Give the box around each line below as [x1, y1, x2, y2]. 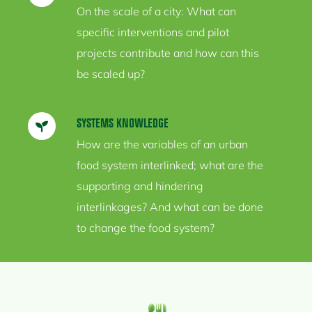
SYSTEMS [77, 115, 114, 131]
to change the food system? [77, 221, 215, 235]
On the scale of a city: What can [77, 4, 237, 19]
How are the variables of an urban [77, 137, 249, 152]
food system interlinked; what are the [77, 158, 264, 173]
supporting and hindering [77, 179, 204, 194]
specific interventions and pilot [77, 25, 230, 40]
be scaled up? [77, 67, 146, 81]
